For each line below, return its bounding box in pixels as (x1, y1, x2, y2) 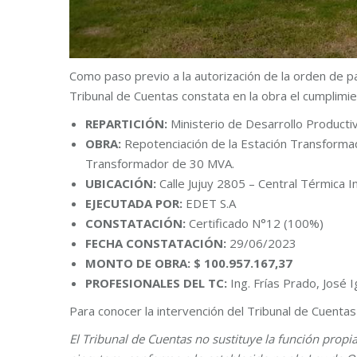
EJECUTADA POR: (85, 195, 186, 212)
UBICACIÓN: (85, 175, 159, 192)
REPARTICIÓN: (85, 116, 167, 132)
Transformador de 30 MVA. (85, 155, 234, 172)
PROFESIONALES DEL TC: (85, 275, 230, 292)
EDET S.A (186, 195, 236, 212)
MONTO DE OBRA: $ (85, 255, 204, 272)
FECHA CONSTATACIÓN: (85, 235, 229, 252)
